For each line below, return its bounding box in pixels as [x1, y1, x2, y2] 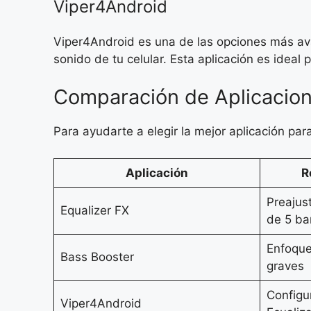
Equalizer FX [60, 203, 129, 217]
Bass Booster [60, 249, 134, 264]
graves [266, 258, 304, 273]
